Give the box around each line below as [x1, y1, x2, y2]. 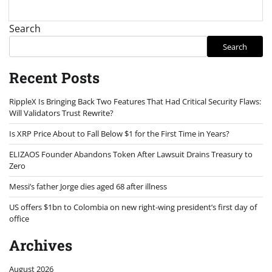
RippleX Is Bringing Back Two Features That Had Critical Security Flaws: [9, 96, 261, 107]
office [9, 213, 29, 225]
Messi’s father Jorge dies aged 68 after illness [9, 181, 167, 192]
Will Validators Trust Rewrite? [9, 107, 114, 119]
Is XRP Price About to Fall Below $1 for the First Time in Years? [9, 128, 229, 140]
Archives [9, 236, 72, 256]
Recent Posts [9, 68, 100, 88]
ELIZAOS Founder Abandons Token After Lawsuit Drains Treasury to [9, 149, 253, 160]
